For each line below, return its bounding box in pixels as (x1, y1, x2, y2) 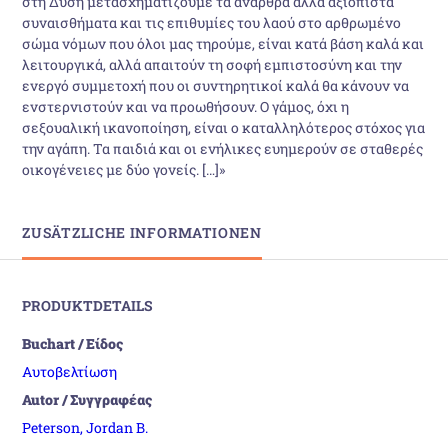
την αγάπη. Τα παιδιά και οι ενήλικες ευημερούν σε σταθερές (22, 138, 424, 158)
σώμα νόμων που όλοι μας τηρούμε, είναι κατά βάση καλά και (22, 33, 425, 53)
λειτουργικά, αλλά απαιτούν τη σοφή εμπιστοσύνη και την (22, 54, 403, 74)
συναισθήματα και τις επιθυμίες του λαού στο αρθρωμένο (22, 12, 402, 32)
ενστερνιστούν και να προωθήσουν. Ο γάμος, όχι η (22, 96, 350, 116)
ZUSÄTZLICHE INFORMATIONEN (22, 222, 262, 242)
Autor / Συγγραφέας (22, 389, 153, 409)
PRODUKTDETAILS (22, 295, 154, 315)
